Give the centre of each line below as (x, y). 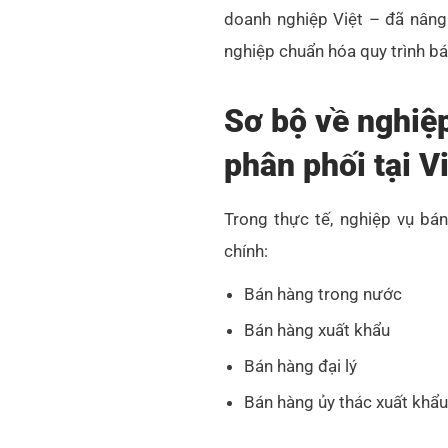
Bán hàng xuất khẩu (317, 330)
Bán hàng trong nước (323, 294)
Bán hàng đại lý (300, 366)
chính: (246, 251)
